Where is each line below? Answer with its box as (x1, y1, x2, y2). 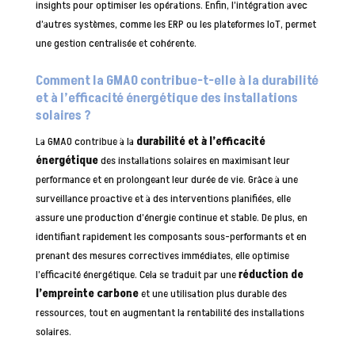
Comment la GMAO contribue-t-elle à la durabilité (35, 71, 319, 90)
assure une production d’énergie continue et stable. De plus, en (35, 209, 307, 225)
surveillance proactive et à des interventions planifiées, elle (35, 190, 291, 206)
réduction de (238, 266, 303, 282)
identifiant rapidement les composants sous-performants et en (35, 228, 307, 244)
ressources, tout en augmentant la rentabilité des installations (35, 304, 304, 320)
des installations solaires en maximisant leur (97, 152, 290, 168)
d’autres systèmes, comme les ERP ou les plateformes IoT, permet (35, 16, 316, 32)
